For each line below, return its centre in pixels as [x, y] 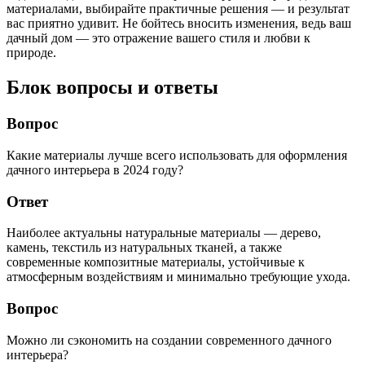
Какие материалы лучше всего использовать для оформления [177, 155]
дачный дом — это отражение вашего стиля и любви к [158, 38]
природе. [31, 53]
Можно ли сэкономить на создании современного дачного [169, 340]
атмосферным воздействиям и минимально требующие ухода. [178, 277]
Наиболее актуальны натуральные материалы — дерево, [164, 233]
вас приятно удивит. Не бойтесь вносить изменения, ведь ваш [179, 24]
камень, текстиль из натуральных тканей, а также [144, 248]
